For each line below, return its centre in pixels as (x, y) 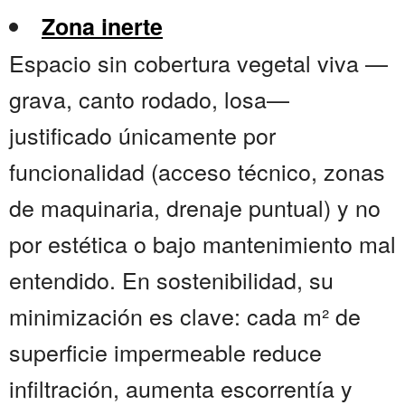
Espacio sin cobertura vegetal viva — (198, 63)
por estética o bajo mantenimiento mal (202, 244)
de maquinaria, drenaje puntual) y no (195, 207)
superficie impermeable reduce (165, 352)
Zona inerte (102, 27)
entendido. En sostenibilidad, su (171, 280)
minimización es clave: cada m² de (185, 316)
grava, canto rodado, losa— (149, 99)
